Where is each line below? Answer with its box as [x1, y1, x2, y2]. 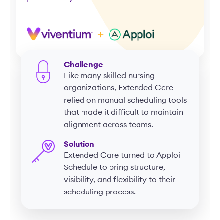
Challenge [64, 61, 103, 69]
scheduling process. [64, 188, 136, 196]
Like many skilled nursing [64, 72, 155, 80]
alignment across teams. [64, 121, 153, 129]
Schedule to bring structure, [64, 164, 165, 171]
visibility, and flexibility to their [64, 176, 175, 184]
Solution [64, 140, 94, 148]
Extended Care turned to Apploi [64, 151, 180, 159]
